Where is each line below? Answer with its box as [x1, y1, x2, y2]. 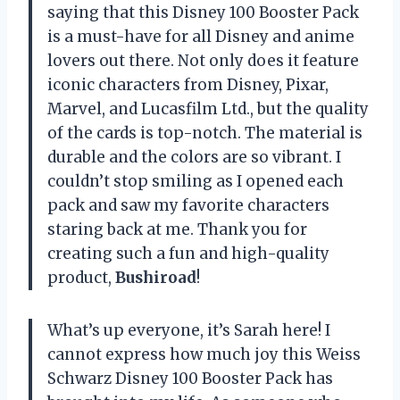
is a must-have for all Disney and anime [47, 27, 354, 47]
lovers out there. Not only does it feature [47, 51, 359, 71]
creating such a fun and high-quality [47, 244, 329, 264]
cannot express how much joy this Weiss [47, 345, 361, 365]
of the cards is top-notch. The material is [47, 123, 362, 144]
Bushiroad [115, 268, 196, 288]
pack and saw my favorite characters [47, 196, 329, 216]
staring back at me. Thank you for [47, 220, 307, 240]
